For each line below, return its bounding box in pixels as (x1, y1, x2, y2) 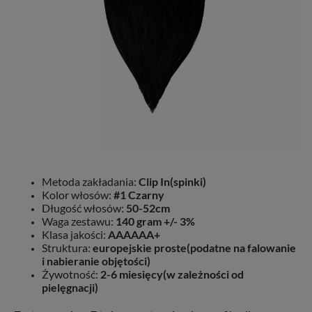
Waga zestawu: (42, 214, 116, 228)
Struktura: (42, 240, 93, 254)
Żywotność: (42, 267, 100, 281)
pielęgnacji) (42, 280, 98, 294)
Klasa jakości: (42, 227, 108, 241)
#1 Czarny (114, 187, 164, 201)
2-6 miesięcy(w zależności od (100, 267, 244, 281)
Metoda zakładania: (42, 174, 139, 188)
